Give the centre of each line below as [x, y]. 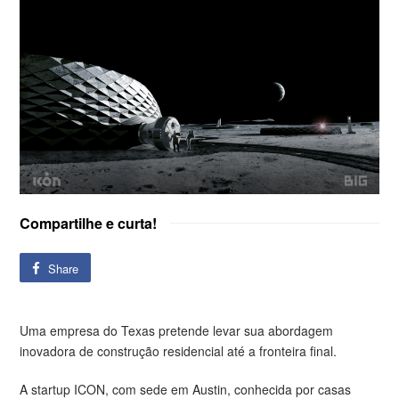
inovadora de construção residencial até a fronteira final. [179, 351]
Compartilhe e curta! [89, 224]
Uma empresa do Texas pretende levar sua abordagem [177, 331]
